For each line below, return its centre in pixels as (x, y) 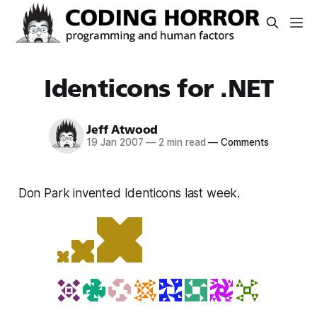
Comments (243, 143)
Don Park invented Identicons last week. (129, 193)
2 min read (181, 143)
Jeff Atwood (122, 130)
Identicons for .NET (158, 88)
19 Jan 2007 (115, 143)
